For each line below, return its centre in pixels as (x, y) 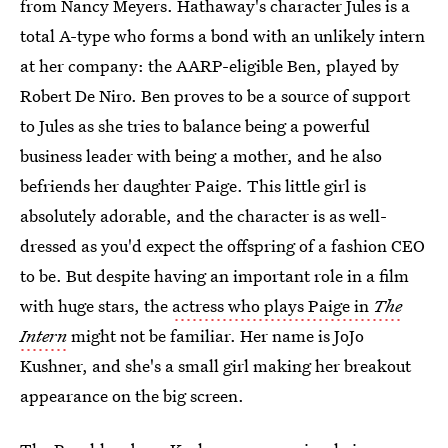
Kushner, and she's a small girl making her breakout (215, 365)
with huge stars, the (96, 305)
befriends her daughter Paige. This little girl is (193, 185)
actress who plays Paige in (272, 305)
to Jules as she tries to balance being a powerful (195, 125)
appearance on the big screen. (132, 395)
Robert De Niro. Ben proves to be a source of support (215, 95)
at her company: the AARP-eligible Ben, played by (209, 65)
